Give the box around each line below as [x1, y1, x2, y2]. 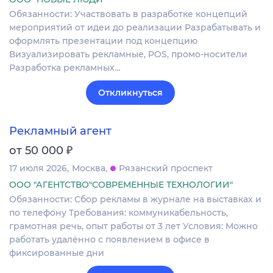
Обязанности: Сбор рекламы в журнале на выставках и [9, 193, 261, 205]
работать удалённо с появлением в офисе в [9, 233, 210, 245]
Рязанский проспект [119, 162, 213, 174]
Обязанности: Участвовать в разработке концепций [9, 8, 247, 19]
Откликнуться [98, 87, 163, 98]
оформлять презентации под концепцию [9, 35, 197, 46]
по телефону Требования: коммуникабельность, [9, 207, 228, 218]
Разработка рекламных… [9, 62, 121, 73]
